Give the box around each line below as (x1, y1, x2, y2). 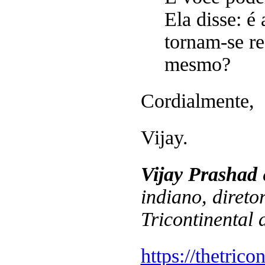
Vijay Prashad (140, 163, 257, 185)
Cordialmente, (140, 89, 254, 112)
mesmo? (164, 53, 231, 75)
